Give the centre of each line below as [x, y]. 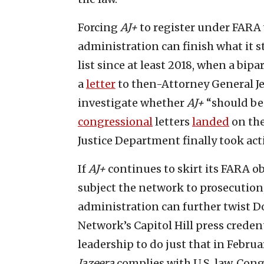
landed [211, 121]
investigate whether [132, 103]
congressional [115, 121]
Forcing [99, 27]
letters [172, 121]
